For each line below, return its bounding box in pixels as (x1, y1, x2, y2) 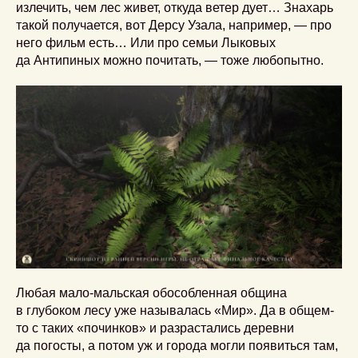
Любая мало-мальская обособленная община (16, 286, 287, 300)
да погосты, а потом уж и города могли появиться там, (16, 339, 338, 353)
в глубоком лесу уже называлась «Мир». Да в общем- (16, 304, 334, 318)
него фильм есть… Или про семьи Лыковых (16, 35, 276, 50)
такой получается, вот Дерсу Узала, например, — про (16, 18, 332, 32)
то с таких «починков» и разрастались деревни (16, 321, 294, 336)
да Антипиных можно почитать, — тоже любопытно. (16, 53, 324, 67)
